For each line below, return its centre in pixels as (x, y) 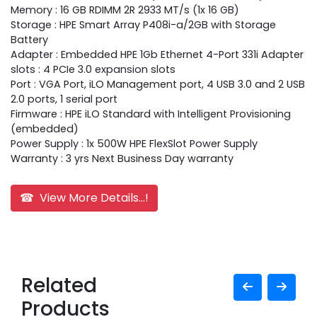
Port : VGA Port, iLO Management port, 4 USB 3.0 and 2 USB (158, 85)
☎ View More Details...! (84, 198)
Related (59, 286)
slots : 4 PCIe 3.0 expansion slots (93, 70)
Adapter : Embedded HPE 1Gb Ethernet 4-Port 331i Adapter (157, 55)
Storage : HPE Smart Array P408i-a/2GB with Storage (143, 25)
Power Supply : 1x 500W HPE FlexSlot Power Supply (134, 144)
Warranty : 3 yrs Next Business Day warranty (122, 159)
